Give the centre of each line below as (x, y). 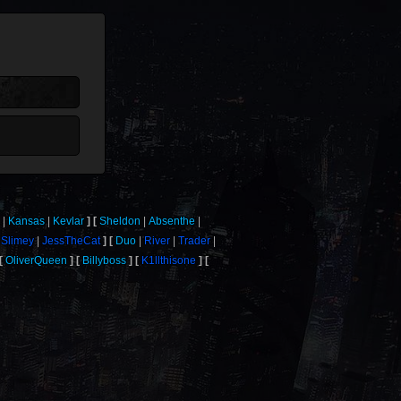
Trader (194, 241)
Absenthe (172, 221)
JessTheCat (71, 241)
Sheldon (120, 221)
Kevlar (69, 221)
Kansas (27, 221)
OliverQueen (37, 260)
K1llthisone (169, 260)
